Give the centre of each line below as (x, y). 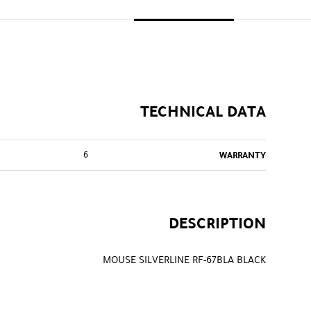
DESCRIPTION (217, 223)
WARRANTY (243, 155)
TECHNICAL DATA (203, 111)
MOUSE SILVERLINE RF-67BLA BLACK (184, 260)
